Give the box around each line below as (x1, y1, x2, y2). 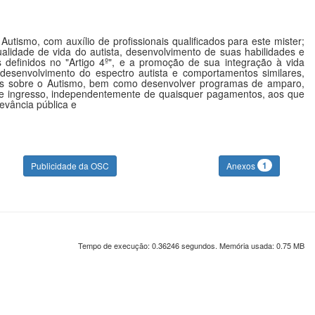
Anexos (226, 160, 257, 172)
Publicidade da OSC (30, 160, 109, 172)
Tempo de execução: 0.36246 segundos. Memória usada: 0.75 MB (78, 240, 304, 251)
